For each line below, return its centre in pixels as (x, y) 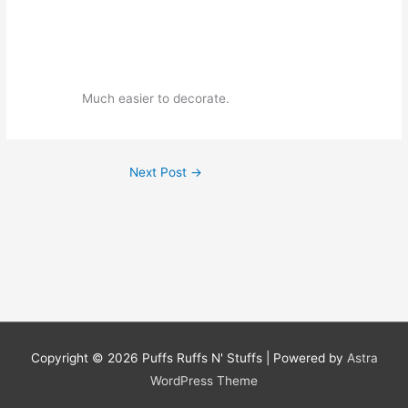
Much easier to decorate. (156, 99)
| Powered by (304, 358)
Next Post (160, 173)
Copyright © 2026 (86, 358)
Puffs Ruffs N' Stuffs (202, 358)
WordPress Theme (204, 381)
